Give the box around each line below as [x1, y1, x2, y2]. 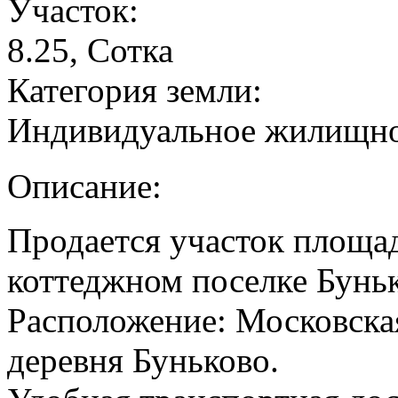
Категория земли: [7, 71, 271, 110]
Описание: [7, 167, 171, 206]
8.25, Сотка [7, 31, 173, 70]
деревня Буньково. [7, 341, 279, 380]
